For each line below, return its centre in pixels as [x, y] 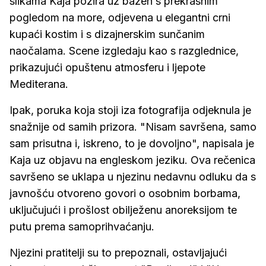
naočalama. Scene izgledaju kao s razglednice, [124, 51]
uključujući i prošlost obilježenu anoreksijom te [123, 210]
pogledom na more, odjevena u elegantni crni [120, 18]
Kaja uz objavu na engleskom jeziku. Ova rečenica [132, 160]
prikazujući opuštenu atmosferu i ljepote [107, 67]
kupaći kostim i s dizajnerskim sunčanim [107, 34]
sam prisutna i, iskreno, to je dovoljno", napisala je [132, 143]
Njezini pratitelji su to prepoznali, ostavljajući [118, 253]
